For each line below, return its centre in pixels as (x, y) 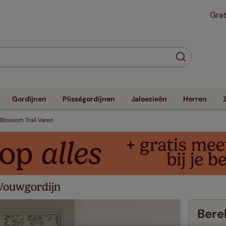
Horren (195, 99)
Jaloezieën (149, 99)
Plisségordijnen (89, 99)
